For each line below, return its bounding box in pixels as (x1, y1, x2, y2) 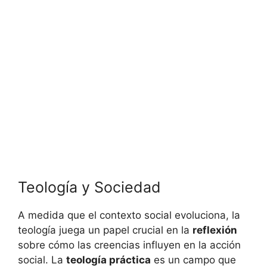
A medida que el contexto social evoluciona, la (18, 209, 240, 222)
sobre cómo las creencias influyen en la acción (18, 239, 241, 252)
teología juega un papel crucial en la (18, 224, 193, 237)
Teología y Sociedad (18, 178, 161, 197)
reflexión (193, 224, 237, 237)
